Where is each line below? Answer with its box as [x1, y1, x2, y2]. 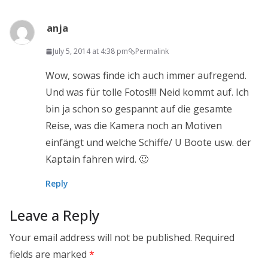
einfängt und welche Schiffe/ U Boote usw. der [45, 136, 251, 150]
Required [194, 231, 234, 245]
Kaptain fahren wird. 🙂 [45, 153, 148, 166]
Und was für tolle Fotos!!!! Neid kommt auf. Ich [45, 86, 249, 99]
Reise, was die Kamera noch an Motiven [45, 119, 222, 133]
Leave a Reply [10, 205, 99, 226]
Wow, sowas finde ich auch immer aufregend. [45, 69, 246, 83]
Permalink [135, 46, 169, 57]
